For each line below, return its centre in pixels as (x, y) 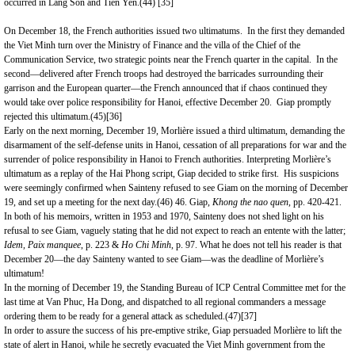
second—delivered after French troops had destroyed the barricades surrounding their (164, 74)
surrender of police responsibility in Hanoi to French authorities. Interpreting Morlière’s (168, 159)
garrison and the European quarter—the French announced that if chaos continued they (166, 88)
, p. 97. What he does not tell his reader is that (256, 245)
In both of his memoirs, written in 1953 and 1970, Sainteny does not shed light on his (164, 216)
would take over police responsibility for (81, 102)
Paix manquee (54, 245)
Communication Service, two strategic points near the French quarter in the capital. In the (171, 59)
